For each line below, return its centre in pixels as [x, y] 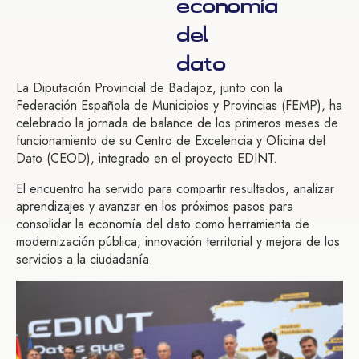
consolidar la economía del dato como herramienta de [163, 224]
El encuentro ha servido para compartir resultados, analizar [175, 189]
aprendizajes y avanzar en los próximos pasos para [155, 207]
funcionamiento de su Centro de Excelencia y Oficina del [171, 141]
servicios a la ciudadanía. [85, 260]
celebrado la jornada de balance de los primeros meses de [177, 123]
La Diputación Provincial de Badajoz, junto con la [149, 88]
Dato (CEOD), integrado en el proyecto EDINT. [147, 159]
